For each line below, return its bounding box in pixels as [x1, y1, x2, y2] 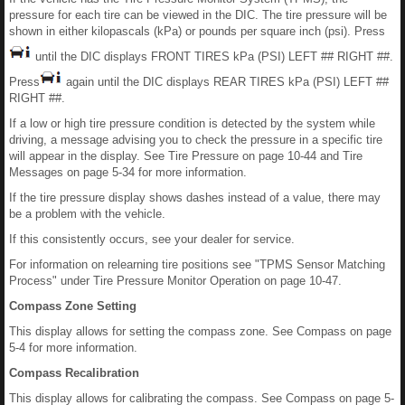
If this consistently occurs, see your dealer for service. [9, 232, 295, 246]
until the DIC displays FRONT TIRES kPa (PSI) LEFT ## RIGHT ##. [32, 50, 393, 63]
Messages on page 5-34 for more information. [9, 165, 247, 179]
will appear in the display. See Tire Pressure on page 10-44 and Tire [9, 149, 363, 163]
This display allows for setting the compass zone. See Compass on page [9, 325, 391, 338]
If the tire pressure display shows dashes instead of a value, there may [9, 191, 381, 204]
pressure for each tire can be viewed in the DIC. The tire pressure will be [9, 8, 387, 22]
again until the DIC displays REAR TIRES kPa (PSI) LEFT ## [62, 75, 389, 89]
